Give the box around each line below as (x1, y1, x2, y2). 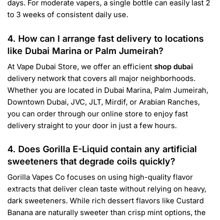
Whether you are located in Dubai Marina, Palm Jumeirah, (7, 85, 208, 95)
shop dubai (154, 61, 193, 71)
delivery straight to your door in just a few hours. (7, 120, 177, 130)
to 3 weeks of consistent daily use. (7, 10, 128, 20)
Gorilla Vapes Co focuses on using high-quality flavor (7, 172, 193, 182)
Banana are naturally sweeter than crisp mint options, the (7, 207, 206, 217)
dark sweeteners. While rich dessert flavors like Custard (7, 195, 204, 205)
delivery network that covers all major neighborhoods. (7, 73, 195, 83)
